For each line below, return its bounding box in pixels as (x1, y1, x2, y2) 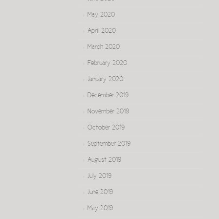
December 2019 (88, 93, 129, 99)
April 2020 (88, 28, 116, 34)
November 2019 (88, 109, 129, 115)
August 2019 (88, 157, 121, 163)
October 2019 (88, 125, 125, 131)
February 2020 (88, 61, 127, 66)
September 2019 (88, 141, 131, 147)
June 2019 (88, 190, 113, 196)
